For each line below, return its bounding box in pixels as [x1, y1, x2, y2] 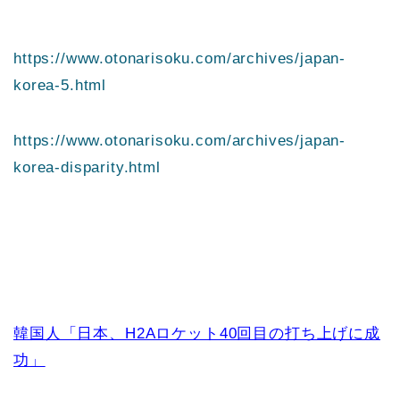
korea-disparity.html [13, 159, 161, 177]
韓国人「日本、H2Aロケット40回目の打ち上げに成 [13, 325, 380, 343]
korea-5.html [13, 77, 107, 95]
